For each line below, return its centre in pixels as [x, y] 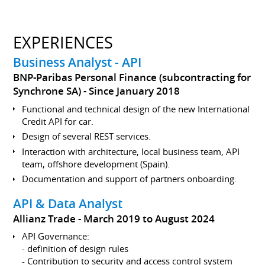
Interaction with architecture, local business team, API [131, 151]
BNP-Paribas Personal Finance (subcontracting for [132, 77]
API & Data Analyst [68, 203]
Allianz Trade [45, 219]
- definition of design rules [75, 248]
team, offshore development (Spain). [96, 164]
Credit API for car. [58, 121]
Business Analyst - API [77, 62]
